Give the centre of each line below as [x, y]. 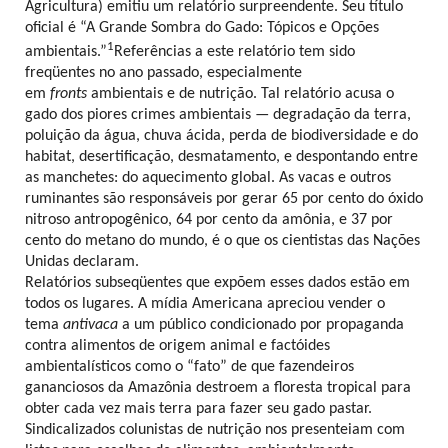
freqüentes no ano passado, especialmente [163, 73]
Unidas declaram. [82, 262]
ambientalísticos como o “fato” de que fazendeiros [189, 367]
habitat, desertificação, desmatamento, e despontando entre [221, 157]
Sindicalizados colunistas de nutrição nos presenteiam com [215, 430]
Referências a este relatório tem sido [234, 52]
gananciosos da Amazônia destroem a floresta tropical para [218, 388]
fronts [68, 94]
